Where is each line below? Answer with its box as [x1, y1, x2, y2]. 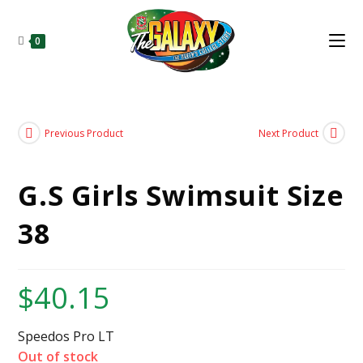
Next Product [258, 126, 318, 140]
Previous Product [45, 126, 124, 140]
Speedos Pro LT [18, 327, 115, 345]
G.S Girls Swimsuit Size [18, 177, 344, 214]
